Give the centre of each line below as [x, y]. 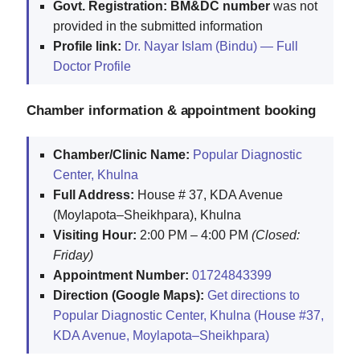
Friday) [73, 255]
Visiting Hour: [95, 235]
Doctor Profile [92, 66]
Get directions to [254, 295]
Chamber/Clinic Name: [121, 154]
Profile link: [87, 46]
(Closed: [276, 235]
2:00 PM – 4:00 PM [194, 235]
